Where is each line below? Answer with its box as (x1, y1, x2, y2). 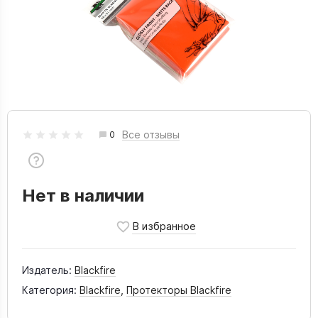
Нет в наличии (22, 185, 144, 206)
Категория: (22, 284, 77, 296)
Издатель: (22, 264, 72, 276)
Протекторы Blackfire (126, 284, 231, 296)
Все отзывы (122, 128, 180, 141)
